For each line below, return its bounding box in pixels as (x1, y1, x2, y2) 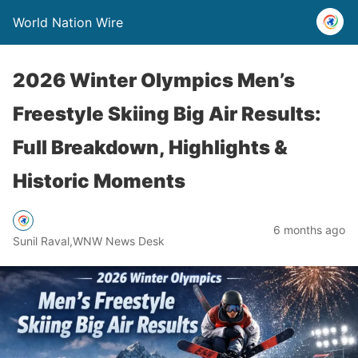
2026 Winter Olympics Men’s (13, 69, 295, 92)
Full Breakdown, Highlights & (13, 136, 288, 159)
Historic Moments (13, 169, 185, 193)
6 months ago (273, 222, 345, 237)
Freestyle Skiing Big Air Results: (13, 102, 321, 125)
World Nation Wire (13, 14, 123, 30)
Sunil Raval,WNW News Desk (13, 233, 165, 248)
